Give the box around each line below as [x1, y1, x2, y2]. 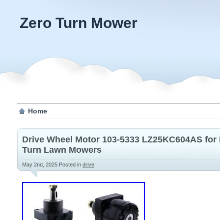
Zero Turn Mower [20, 15, 137, 31]
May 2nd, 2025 [22, 162, 59, 167]
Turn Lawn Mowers [22, 145, 102, 155]
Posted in [59, 162, 82, 167]
